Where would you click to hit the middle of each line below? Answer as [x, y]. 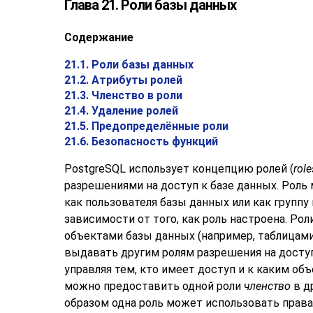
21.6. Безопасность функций [141, 142]
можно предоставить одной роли [154, 286]
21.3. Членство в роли [123, 96]
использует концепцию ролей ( [210, 169]
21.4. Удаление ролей [121, 111]
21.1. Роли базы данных [129, 65]
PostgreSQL [95, 169]
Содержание [99, 38]
